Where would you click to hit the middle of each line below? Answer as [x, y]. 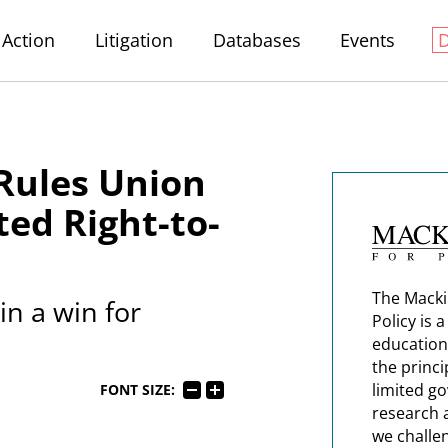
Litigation [133, 40]
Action [29, 40]
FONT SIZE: [137, 389]
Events [368, 40]
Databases [256, 40]
